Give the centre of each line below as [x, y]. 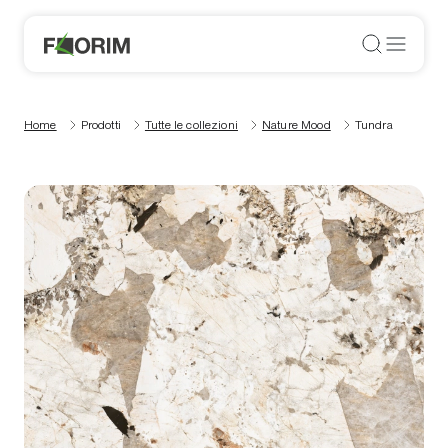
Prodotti [100, 125]
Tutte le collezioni [191, 125]
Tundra [373, 125]
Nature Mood [296, 125]
